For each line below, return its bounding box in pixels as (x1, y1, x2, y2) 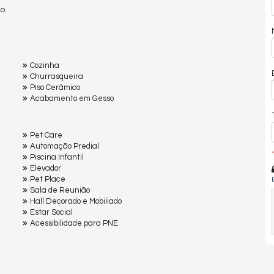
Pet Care (30, 130, 62, 139)
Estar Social (30, 207, 73, 217)
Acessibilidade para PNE (30, 218, 118, 228)
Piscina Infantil (30, 152, 84, 161)
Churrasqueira (30, 72, 83, 81)
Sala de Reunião (30, 185, 90, 194)
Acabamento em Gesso (30, 94, 114, 103)
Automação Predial (30, 141, 99, 150)
